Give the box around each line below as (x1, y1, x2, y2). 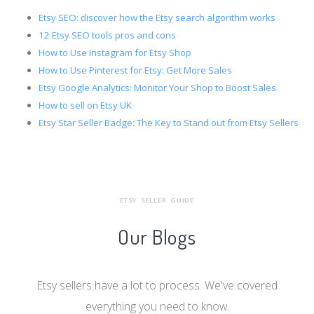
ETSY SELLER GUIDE (120, 196, 194, 205)
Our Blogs (118, 224, 196, 250)
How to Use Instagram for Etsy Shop (39, 46, 191, 59)
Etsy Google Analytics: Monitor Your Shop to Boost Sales (39, 81, 276, 94)
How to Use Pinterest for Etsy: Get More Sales (39, 63, 232, 76)
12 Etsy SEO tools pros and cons (39, 28, 176, 41)
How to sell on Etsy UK (39, 98, 132, 111)
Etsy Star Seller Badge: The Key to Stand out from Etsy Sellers (39, 116, 299, 129)
